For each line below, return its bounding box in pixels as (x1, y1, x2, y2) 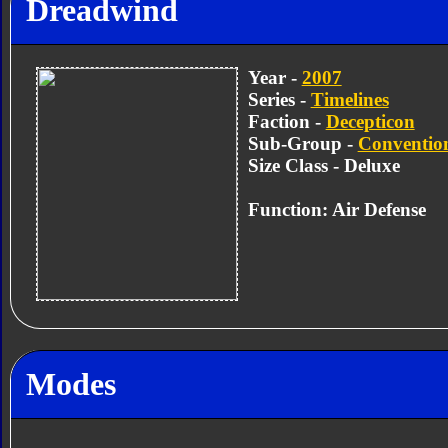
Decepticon (325, 110, 415, 132)
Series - (247, 88, 311, 110)
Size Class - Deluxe (247, 154, 400, 176)
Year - (247, 66, 302, 88)
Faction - (247, 110, 326, 132)
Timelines (310, 88, 389, 110)
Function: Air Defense (247, 198, 426, 220)
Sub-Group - (247, 132, 358, 154)
